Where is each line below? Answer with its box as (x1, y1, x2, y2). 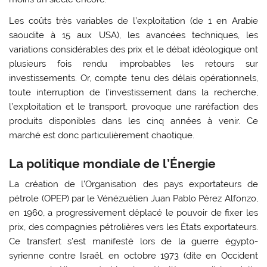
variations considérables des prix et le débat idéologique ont (9, 44, 258, 55)
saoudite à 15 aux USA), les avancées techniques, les (9, 29, 258, 41)
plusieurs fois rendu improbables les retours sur (9, 58, 258, 69)
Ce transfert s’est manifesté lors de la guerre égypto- (9, 235, 258, 247)
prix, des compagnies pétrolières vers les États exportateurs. (9, 221, 258, 232)
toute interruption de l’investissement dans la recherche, (9, 86, 258, 98)
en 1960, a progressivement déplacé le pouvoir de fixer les (9, 207, 258, 218)
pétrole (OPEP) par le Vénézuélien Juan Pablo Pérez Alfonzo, (9, 193, 258, 204)
